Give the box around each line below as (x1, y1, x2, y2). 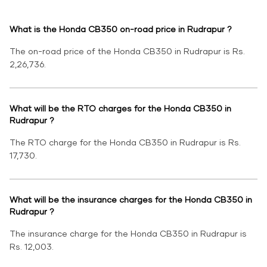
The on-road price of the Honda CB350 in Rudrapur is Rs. (10, 46, 245, 57)
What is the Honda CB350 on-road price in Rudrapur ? (10, 24, 232, 35)
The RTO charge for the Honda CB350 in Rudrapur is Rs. (10, 137, 241, 148)
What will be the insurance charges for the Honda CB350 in (10, 194, 252, 205)
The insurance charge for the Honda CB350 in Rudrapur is (10, 228, 247, 239)
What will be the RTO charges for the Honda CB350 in (10, 103, 231, 114)
